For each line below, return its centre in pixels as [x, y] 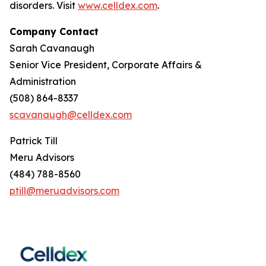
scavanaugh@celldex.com [71, 115]
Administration [43, 81]
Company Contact [54, 31]
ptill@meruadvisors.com [64, 191]
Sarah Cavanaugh [52, 48]
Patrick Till [34, 141]
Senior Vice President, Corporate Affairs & [106, 65]
